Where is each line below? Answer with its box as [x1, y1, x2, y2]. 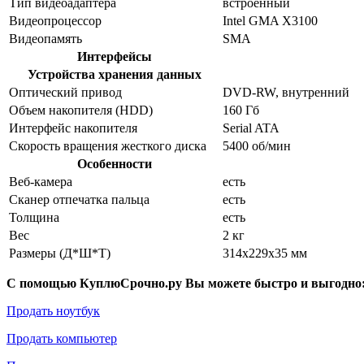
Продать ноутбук [6, 303, 100, 318]
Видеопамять [9, 31, 82, 45]
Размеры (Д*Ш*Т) [9, 245, 110, 260]
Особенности [76, 156, 152, 171]
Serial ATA [223, 120, 279, 135]
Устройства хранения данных [27, 67, 201, 81]
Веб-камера [9, 174, 72, 188]
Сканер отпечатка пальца [9, 192, 149, 206]
